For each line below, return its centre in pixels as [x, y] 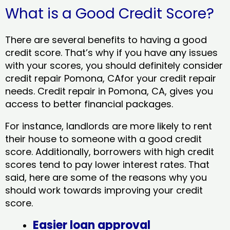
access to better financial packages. [89, 104]
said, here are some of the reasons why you [106, 177]
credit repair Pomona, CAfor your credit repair [111, 78]
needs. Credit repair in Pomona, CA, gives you [109, 91]
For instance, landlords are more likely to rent [109, 126]
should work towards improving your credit [104, 190]
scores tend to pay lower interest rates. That [107, 164]
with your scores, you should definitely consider [114, 65]
